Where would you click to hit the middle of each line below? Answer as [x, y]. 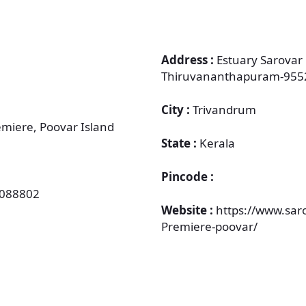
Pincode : [187, 177]
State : [180, 143]
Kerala [217, 143]
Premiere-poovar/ [209, 226]
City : [177, 110]
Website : [189, 210]
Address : [189, 60]
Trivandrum [224, 110]
